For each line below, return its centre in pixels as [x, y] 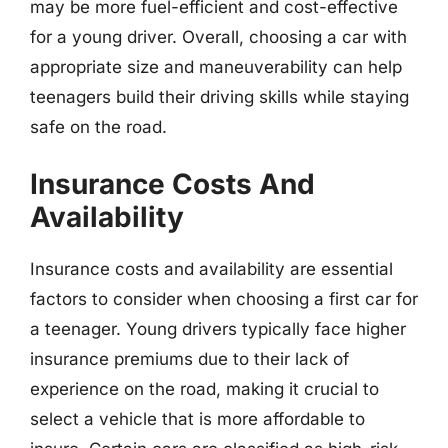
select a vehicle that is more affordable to [197, 418]
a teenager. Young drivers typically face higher [218, 328]
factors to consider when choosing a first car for [224, 298]
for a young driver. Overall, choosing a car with [218, 37]
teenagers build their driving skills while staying [219, 97]
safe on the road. [98, 127]
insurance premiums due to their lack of [189, 358]
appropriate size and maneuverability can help [216, 67]
